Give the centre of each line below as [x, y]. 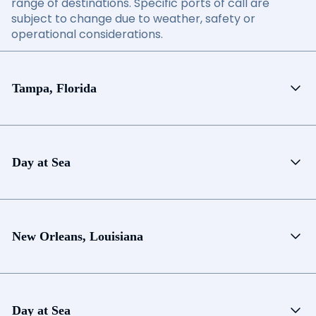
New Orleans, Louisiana [78, 236]
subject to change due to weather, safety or [133, 19]
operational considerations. [87, 34]
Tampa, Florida [54, 88]
